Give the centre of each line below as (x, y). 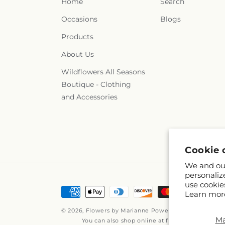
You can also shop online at (124, 220)
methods (78, 202)
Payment (78, 191)
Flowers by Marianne (117, 210)
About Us (78, 54)
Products (77, 37)
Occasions (79, 19)
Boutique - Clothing (96, 84)
